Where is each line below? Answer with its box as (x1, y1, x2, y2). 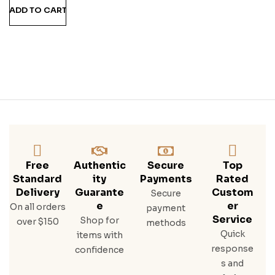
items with (76, 229, 123, 241)
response (211, 242, 254, 254)
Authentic (73, 158, 126, 172)
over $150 (16, 215, 59, 227)
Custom (211, 185, 254, 199)
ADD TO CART (9, 4, 67, 15)
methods (145, 217, 186, 228)
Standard (13, 172, 63, 185)
